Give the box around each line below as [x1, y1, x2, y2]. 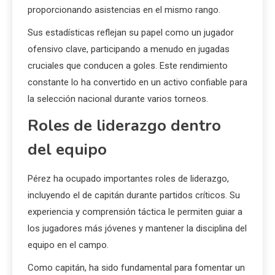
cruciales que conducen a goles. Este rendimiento [28, 60, 228, 72]
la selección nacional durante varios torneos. [28, 93, 208, 105]
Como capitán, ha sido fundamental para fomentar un [28, 262, 245, 274]
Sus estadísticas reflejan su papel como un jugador [28, 27, 234, 39]
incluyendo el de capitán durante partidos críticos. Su [28, 190, 240, 201]
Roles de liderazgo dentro [28, 115, 221, 137]
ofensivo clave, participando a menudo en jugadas [28, 44, 230, 55]
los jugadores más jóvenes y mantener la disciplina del [28, 223, 247, 234]
